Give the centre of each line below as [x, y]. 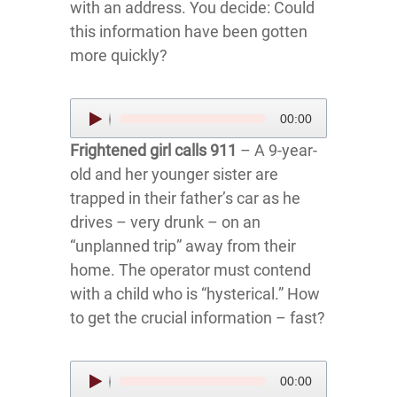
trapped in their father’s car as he [185, 198]
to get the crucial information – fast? [198, 318]
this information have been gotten [189, 31]
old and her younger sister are [174, 174]
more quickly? [119, 55]
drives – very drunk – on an [165, 222]
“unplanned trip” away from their [183, 246]
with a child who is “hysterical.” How [195, 294]
